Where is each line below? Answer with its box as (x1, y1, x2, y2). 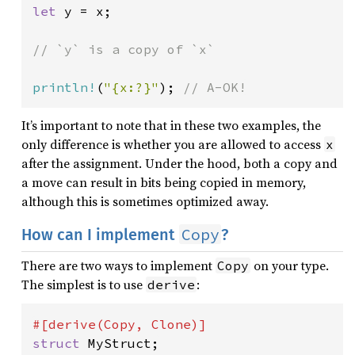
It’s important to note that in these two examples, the (21, 116, 321, 134)
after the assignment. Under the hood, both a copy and (21, 155, 338, 172)
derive (147, 277, 195, 292)
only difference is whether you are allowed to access (21, 136, 324, 153)
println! (32, 79, 96, 95)
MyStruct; (88, 335, 159, 351)
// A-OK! (183, 79, 246, 95)
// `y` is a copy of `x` (32, 41, 215, 57)
